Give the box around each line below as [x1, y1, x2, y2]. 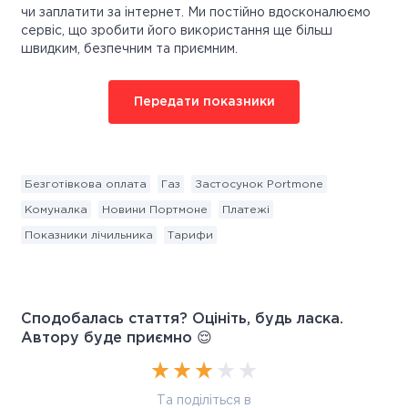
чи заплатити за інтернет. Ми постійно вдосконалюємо [21, 7, 371, 19]
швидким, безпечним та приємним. [21, 44, 238, 56]
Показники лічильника [25, 230, 153, 241]
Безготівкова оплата [25, 179, 147, 190]
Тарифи [168, 230, 213, 241]
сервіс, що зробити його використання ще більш [21, 25, 332, 37]
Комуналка [25, 205, 87, 216]
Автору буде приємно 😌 [21, 331, 212, 346]
